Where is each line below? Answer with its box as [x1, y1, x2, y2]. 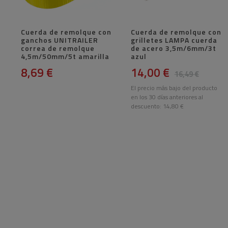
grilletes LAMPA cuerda [130, 35, 217, 46]
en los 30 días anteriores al [130, 92, 203, 102]
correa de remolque [21, 43, 95, 54]
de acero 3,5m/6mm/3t [130, 43, 216, 54]
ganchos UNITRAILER [21, 35, 98, 46]
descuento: [130, 101, 163, 111]
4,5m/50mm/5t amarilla [21, 51, 109, 62]
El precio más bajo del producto [130, 83, 217, 93]
